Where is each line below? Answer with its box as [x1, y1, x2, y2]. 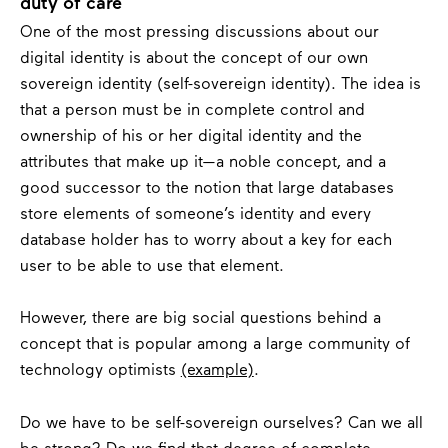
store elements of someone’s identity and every [19, 206, 371, 223]
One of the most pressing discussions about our [19, 24, 379, 41]
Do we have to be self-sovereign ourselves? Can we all [19, 415, 423, 432]
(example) [180, 363, 254, 380]
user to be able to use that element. [19, 258, 284, 275]
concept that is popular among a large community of [19, 337, 410, 354]
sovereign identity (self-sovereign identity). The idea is [19, 76, 421, 93]
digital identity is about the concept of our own [19, 50, 368, 67]
